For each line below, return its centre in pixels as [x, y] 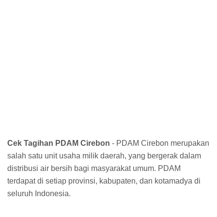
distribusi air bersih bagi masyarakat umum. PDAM [94, 168]
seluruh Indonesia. [39, 193]
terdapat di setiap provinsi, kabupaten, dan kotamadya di [104, 181]
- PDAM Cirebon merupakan [161, 143]
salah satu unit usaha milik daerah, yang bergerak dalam [104, 155]
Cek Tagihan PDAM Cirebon [60, 143]
